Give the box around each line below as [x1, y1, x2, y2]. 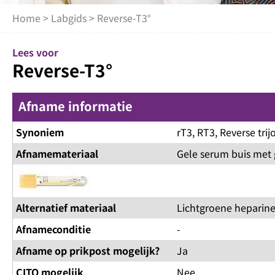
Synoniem [16, 125, 64, 140]
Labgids [51, 10, 87, 26]
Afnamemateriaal [16, 146, 98, 161]
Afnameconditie [16, 222, 91, 237]
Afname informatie [18, 97, 133, 115]
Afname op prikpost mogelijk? [16, 243, 160, 258]
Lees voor [12, 45, 58, 60]
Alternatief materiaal [16, 200, 116, 215]
